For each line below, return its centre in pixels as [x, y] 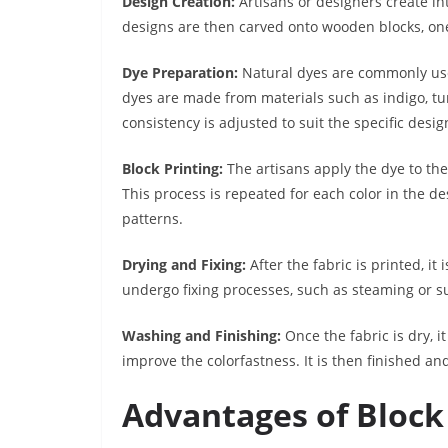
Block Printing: [174, 169]
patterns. [152, 219]
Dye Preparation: [180, 73]
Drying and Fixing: [186, 265]
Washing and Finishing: [201, 336]
